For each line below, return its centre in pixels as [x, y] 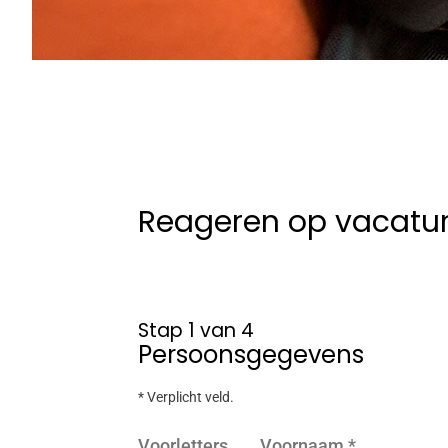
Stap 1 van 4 [196, 330]
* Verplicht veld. [186, 397]
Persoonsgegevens [251, 354]
